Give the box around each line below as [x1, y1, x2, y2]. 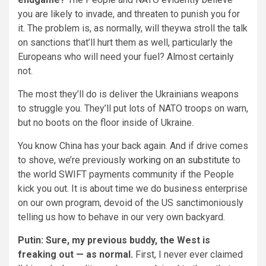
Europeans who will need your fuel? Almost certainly [18, 51, 234, 63]
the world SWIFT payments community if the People [18, 169, 234, 180]
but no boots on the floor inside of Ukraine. [18, 117, 194, 129]
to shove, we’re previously [18, 154, 128, 166]
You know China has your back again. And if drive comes [18, 140, 248, 152]
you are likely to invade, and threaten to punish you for [18, 8, 240, 20]
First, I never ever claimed [133, 249, 243, 261]
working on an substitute [128, 154, 230, 166]
